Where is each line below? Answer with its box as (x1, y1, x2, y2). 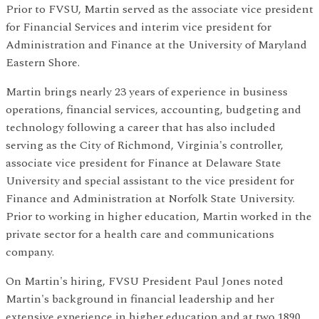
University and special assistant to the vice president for (6, 172, 294, 189)
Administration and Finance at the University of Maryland (6, 36, 307, 53)
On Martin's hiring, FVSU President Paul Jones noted (6, 273, 283, 290)
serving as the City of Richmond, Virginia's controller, (6, 137, 283, 154)
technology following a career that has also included (6, 119, 276, 136)
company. (6, 244, 54, 261)
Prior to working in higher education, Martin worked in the (6, 208, 312, 225)
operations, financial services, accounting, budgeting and (6, 101, 301, 118)
